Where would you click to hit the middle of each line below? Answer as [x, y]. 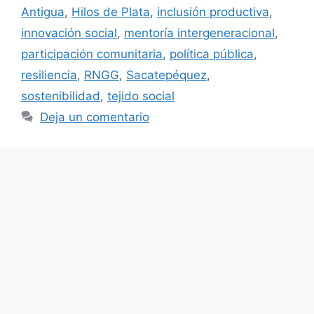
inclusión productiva [213, 12]
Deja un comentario [95, 117]
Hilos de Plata [111, 12]
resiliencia [49, 75]
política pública [212, 54]
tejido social [141, 96]
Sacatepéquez [166, 75]
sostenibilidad [61, 96]
